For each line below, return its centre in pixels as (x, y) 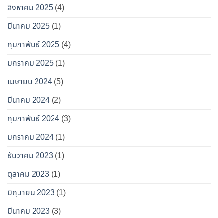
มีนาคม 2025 (28, 26)
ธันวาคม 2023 (30, 155)
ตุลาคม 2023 (28, 174)
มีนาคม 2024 (28, 100)
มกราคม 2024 (30, 137)
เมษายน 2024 (30, 82)
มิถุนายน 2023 (31, 192)
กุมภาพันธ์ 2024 (33, 118)
